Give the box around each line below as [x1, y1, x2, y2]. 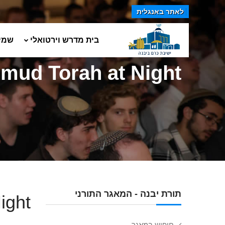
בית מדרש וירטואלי [30, 36, 99, 44]
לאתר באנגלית [137, 8, 184, 16]
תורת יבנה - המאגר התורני [75, 189, 181, 199]
